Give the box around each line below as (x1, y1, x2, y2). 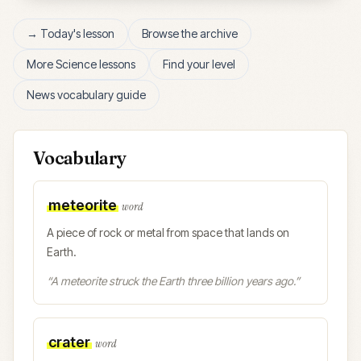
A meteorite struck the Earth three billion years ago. (51, 274, 295, 288)
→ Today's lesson (27, 27, 114, 40)
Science (56, 57, 97, 71)
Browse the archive (142, 27, 238, 40)
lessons (97, 57, 135, 71)
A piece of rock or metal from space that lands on (47, 226, 289, 239)
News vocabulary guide (27, 88, 146, 102)
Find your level (163, 57, 235, 71)
